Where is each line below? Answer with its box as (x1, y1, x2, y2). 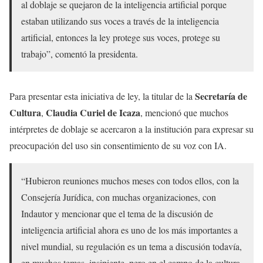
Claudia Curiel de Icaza (46, 106, 140, 119)
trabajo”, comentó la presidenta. (21, 48, 138, 60)
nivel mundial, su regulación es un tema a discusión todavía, (21, 240, 242, 252)
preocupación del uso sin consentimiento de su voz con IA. (9, 139, 227, 151)
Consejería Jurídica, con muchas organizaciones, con (21, 191, 216, 203)
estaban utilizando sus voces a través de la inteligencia (21, 15, 219, 27)
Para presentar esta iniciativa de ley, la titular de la (9, 90, 195, 102)
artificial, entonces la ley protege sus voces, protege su (21, 31, 220, 43)
